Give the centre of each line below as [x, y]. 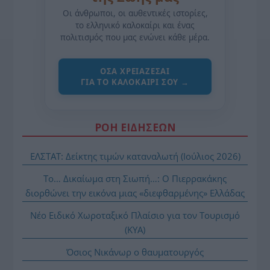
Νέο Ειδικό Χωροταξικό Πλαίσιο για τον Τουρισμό [135, 215]
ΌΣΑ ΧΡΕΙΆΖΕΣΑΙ [135, 71]
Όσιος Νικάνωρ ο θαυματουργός [135, 252]
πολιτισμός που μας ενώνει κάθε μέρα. [135, 37]
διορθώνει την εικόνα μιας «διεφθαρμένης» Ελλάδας [135, 193]
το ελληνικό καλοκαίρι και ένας [135, 25]
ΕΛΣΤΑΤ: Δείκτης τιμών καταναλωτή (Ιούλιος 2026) [135, 156]
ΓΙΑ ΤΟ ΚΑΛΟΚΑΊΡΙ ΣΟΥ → [135, 82]
